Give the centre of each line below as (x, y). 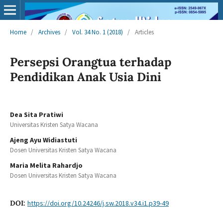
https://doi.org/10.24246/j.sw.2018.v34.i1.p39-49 (98, 203)
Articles (144, 32)
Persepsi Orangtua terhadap (90, 62)
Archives (49, 32)
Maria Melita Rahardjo (46, 165)
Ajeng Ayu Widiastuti (43, 140)
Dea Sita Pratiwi (36, 114)
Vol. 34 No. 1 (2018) (97, 32)
